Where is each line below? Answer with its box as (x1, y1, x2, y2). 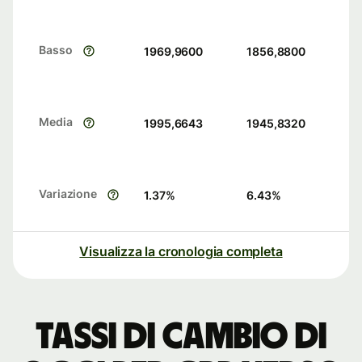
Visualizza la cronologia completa (79, 243, 283, 260)
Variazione (39, 187, 98, 201)
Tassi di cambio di (36, 318, 326, 356)
